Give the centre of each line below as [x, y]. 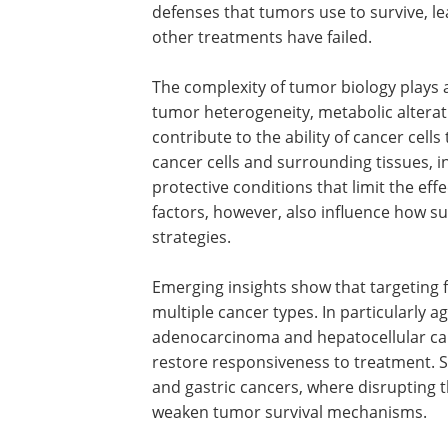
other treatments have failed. [262, 37]
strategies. [191, 237]
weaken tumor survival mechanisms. [289, 412]
